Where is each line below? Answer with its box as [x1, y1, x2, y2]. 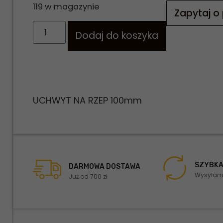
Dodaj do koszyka [75, 28, 158, 42]
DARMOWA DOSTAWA [68, 162, 140, 171]
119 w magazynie [33, 1, 100, 13]
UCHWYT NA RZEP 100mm [33, 94, 142, 107]
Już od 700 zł [68, 172, 108, 181]
